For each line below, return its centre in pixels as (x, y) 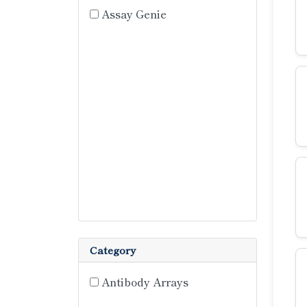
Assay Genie (134, 14)
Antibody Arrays (144, 282)
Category (113, 250)
